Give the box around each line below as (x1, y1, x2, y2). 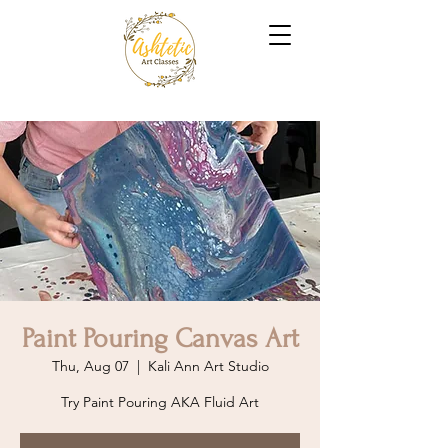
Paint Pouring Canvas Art (21, 322, 299, 354)
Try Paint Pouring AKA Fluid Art (61, 392, 259, 411)
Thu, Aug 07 (51, 356, 129, 375)
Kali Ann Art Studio (147, 356, 269, 375)
